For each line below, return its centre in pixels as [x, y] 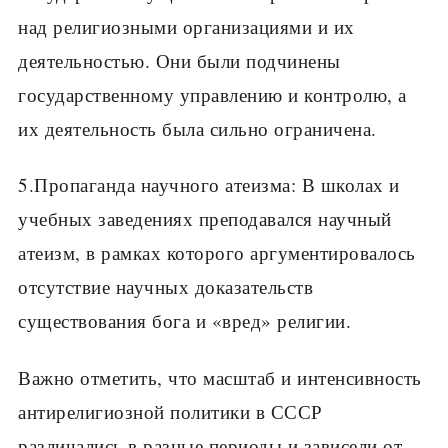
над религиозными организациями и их [186, 26]
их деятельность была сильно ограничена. [197, 128]
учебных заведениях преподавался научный [205, 219]
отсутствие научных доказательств [165, 287]
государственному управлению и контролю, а [212, 94]
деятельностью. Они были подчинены [179, 60]
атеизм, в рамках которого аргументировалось [217, 253]
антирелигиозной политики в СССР [170, 411]
